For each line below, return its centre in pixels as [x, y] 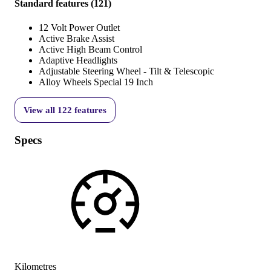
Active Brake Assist [77, 38]
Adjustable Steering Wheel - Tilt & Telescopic [126, 71]
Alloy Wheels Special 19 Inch [96, 82]
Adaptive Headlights [78, 60]
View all [41, 110]
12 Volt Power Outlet [79, 27]
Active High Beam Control [90, 49]
